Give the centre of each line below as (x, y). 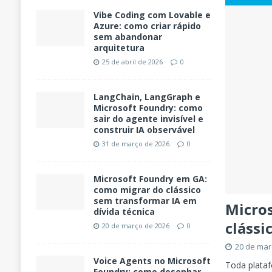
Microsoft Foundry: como (148, 108)
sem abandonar (127, 37)
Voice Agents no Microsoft (152, 261)
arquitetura (119, 48)
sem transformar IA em (145, 201)
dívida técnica (124, 212)
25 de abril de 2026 (132, 62)
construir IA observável (144, 130)
